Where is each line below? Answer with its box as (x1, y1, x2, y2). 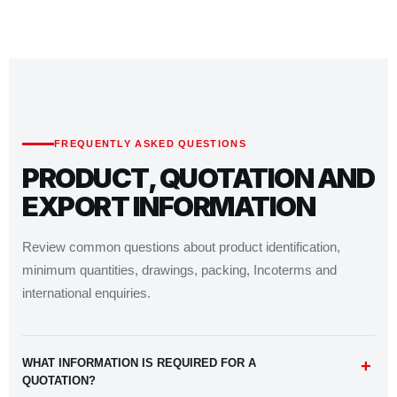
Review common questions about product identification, (22, 239, 340, 254)
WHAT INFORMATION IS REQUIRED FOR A (22, 356, 256, 370)
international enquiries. (22, 285, 151, 300)
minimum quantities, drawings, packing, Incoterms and (22, 262, 337, 277)
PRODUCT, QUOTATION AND (22, 161, 374, 194)
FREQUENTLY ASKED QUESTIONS (54, 138, 246, 149)
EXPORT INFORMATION (22, 190, 315, 222)
